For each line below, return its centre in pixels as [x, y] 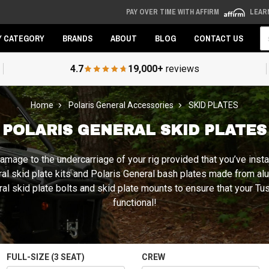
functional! [134, 203]
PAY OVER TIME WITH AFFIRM [173, 12]
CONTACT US [219, 38]
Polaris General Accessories [121, 105]
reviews [181, 69]
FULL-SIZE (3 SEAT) [46, 257]
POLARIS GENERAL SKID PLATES [134, 130]
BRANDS [77, 38]
